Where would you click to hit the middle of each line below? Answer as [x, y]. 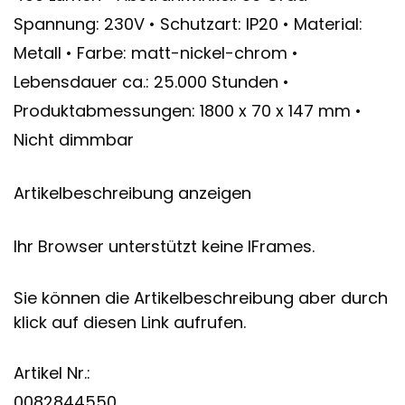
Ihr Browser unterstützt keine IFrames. [164, 246]
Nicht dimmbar [74, 139]
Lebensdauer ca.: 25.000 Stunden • [151, 81]
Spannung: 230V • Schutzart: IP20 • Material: [188, 24]
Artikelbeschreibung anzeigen [132, 193]
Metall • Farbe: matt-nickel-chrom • [156, 52]
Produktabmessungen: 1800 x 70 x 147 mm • [188, 110]
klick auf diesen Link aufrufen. [130, 322]
